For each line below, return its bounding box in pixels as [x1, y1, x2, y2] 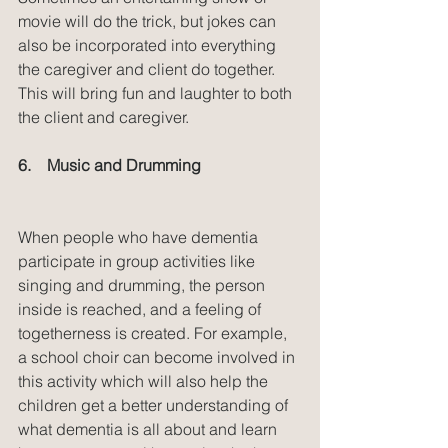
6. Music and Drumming [18, 154, 201, 175]
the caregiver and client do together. [18, 58, 279, 79]
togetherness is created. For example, [18, 322, 291, 343]
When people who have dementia [18, 226, 262, 247]
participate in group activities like [18, 250, 259, 271]
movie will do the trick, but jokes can [18, 10, 280, 31]
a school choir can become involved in [18, 346, 299, 367]
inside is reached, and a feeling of [18, 298, 265, 319]
